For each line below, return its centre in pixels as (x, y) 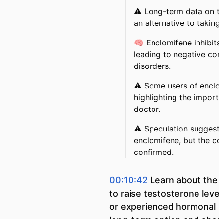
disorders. (152, 66)
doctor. (147, 109)
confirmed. (154, 152)
